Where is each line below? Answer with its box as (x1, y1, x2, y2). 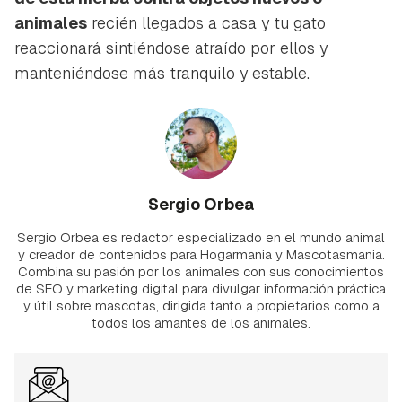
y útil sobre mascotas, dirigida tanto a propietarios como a (22, 296, 380, 314)
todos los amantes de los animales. (92, 313, 310, 331)
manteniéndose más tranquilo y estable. (14, 62, 310, 83)
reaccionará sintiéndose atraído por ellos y (14, 37, 328, 58)
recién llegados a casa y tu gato (87, 12, 326, 33)
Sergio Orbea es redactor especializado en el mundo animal (17, 228, 385, 246)
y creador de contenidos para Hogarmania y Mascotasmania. (17, 245, 385, 263)
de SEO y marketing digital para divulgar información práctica (16, 279, 386, 297)
